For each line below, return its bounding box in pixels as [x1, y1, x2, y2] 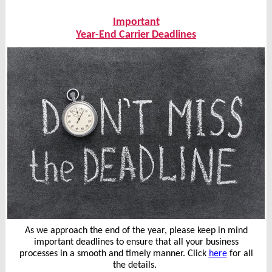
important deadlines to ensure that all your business [33, 237, 239, 247]
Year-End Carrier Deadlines [76, 29, 196, 41]
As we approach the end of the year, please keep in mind [24, 226, 248, 236]
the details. [113, 260, 159, 270]
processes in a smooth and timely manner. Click [19, 249, 209, 259]
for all [226, 249, 253, 259]
